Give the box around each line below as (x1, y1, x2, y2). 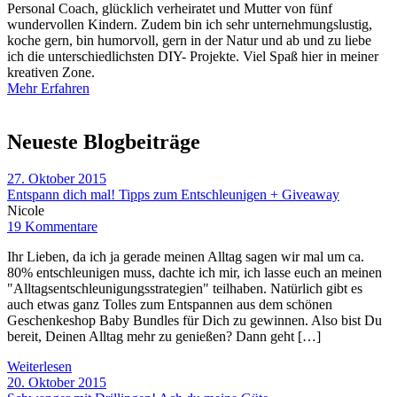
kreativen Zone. (7, 64, 95, 80)
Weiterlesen (7, 359, 72, 375)
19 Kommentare (7, 219, 97, 235)
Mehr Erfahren (7, 80, 90, 96)
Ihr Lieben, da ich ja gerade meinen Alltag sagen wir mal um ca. (7, 249, 364, 265)
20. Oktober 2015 (7, 375, 106, 391)
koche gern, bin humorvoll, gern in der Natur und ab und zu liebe (7, 32, 371, 48)
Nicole (7, 203, 44, 219)
